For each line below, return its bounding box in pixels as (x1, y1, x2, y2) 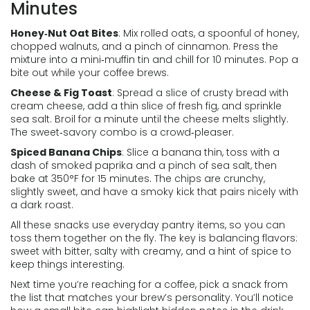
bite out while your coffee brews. (10, 66, 169, 80)
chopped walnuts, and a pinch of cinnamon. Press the (10, 39, 278, 53)
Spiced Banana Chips (10, 145, 122, 159)
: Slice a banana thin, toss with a (122, 145, 280, 159)
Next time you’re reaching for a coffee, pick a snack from (10, 277, 288, 291)
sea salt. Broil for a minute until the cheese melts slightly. (10, 112, 289, 126)
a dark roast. (10, 198, 73, 212)
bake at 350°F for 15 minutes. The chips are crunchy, (10, 172, 265, 185)
